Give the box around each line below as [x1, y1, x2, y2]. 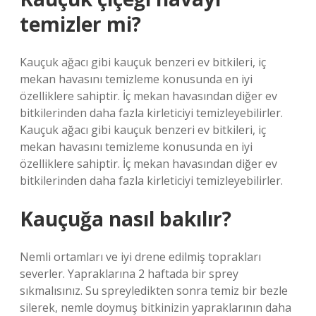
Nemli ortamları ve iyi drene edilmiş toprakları [20, 249, 261, 265]
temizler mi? [20, 11, 141, 37]
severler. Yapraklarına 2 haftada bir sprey [20, 266, 238, 281]
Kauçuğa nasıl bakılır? [20, 205, 231, 232]
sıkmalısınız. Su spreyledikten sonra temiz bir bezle [20, 283, 288, 298]
